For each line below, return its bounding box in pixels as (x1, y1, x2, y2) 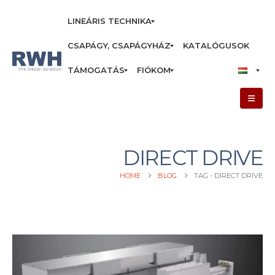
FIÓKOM (137, 65, 171, 75)
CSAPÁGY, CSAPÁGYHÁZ (68, 41, 171, 50)
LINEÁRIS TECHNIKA (68, 16, 152, 26)
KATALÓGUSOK (183, 41, 249, 50)
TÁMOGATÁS (68, 65, 125, 75)
